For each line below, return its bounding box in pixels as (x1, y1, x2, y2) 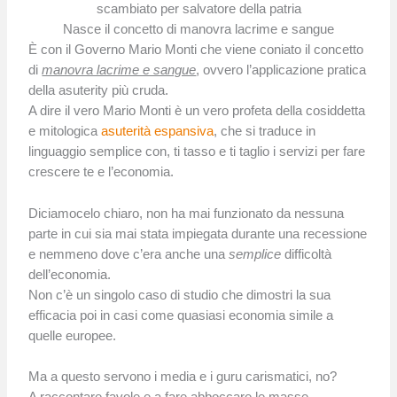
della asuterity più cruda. (28, 83, 169, 98)
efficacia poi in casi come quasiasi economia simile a (28, 307, 334, 323)
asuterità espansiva (101, 124, 214, 139)
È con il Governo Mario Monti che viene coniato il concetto (28, 43, 364, 58)
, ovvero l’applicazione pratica (196, 63, 367, 78)
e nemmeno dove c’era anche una (28, 246, 230, 261)
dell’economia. (28, 267, 112, 282)
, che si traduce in (214, 124, 316, 139)
